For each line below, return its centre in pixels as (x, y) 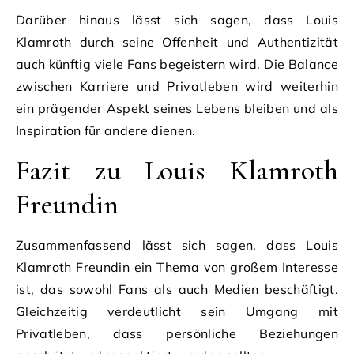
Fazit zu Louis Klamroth (177, 170)
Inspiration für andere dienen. (106, 130)
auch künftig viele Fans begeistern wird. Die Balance (177, 64)
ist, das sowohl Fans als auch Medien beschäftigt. (177, 289)
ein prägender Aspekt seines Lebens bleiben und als (177, 108)
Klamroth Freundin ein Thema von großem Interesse (177, 267)
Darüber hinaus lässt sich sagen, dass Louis (177, 19)
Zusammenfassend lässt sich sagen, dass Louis (177, 245)
